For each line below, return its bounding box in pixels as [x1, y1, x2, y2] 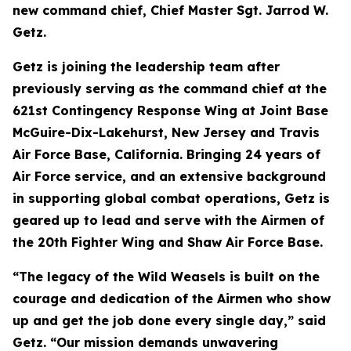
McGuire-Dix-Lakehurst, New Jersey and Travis [13, 125, 320, 140]
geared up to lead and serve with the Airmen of [13, 212, 324, 228]
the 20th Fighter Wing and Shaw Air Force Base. [13, 234, 323, 250]
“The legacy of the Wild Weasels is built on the [13, 269, 320, 284]
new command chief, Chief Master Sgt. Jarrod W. [13, 2, 328, 18]
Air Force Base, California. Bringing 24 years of [13, 147, 320, 162]
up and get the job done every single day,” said [13, 313, 326, 328]
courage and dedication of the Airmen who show [13, 291, 331, 306]
